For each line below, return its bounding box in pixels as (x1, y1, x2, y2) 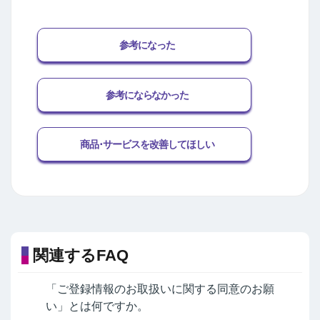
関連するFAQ (33, 246, 129, 264)
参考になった (119, 39, 175, 51)
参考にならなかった (105, 89, 189, 101)
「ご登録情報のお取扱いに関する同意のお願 (46, 283, 274, 296)
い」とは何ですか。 (46, 300, 149, 313)
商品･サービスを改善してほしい (80, 139, 214, 151)
